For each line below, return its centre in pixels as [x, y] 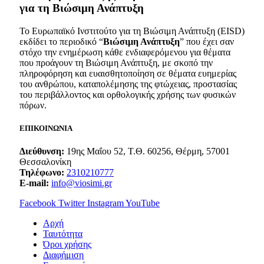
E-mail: [34, 183]
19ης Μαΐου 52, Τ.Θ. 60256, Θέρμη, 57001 [147, 151]
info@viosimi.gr [82, 183]
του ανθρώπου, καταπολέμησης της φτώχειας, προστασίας [128, 84]
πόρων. [33, 105]
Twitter [72, 203]
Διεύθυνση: [42, 151]
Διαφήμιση [63, 255]
